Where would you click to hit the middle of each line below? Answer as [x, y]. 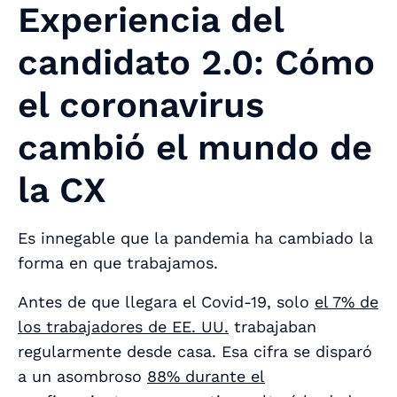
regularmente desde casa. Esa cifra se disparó [195, 351]
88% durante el [206, 376]
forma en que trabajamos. [121, 262]
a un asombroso [82, 376]
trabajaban [272, 326]
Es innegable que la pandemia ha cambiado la [195, 237]
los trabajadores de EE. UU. [123, 326]
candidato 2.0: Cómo [196, 62]
